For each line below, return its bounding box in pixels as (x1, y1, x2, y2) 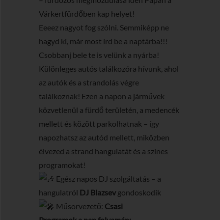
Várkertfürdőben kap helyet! (39, 9, 135, 18)
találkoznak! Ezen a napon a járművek (39, 91, 165, 101)
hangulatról (39, 188, 78, 197)
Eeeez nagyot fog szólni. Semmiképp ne (39, 23, 169, 32)
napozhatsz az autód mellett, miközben (39, 133, 169, 142)
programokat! (39, 160, 85, 169)
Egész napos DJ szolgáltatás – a (55, 174, 161, 183)
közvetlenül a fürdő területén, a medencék (39, 105, 179, 114)
